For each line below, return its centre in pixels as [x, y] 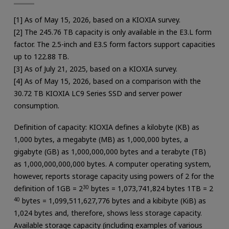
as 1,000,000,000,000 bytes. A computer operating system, [112, 164]
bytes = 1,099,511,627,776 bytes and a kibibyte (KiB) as [113, 200]
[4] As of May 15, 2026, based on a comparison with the [107, 81]
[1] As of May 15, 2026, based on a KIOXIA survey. [97, 19]
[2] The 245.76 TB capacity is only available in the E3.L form [112, 32]
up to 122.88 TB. [41, 56]
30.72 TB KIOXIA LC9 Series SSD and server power [98, 93]
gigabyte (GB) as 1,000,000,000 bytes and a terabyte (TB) [110, 151]
